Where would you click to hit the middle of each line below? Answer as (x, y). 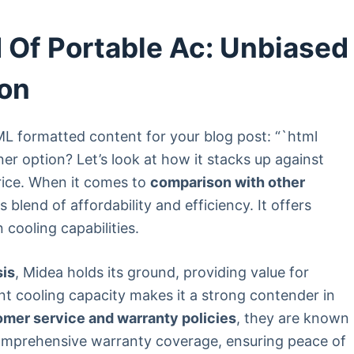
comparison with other (228, 182)
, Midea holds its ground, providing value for (162, 272)
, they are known (293, 318)
